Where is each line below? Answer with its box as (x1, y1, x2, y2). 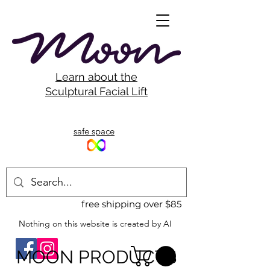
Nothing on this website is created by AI (19, 218, 172, 229)
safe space (74, 125, 115, 137)
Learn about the (55, 71, 137, 83)
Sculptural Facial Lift (45, 85, 148, 98)
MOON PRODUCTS (16, 246, 177, 268)
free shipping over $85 (81, 198, 181, 210)
